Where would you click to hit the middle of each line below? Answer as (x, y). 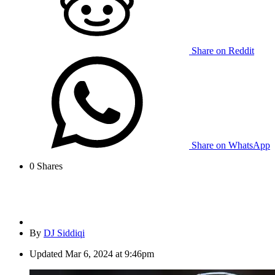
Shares (48, 166)
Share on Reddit (223, 51)
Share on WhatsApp (231, 145)
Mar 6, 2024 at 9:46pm (110, 254)
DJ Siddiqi (64, 233)
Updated (46, 254)
